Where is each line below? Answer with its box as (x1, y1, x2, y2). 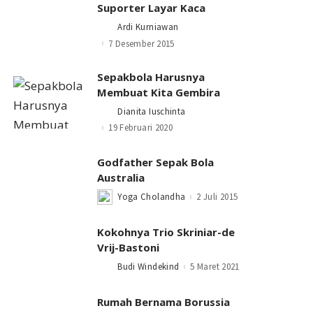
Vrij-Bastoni (97, 240, 160, 254)
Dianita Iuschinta (117, 105, 186, 117)
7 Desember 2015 (108, 37, 175, 50)
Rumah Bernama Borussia (97, 294, 231, 309)
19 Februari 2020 (108, 122, 173, 134)
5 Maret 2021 (190, 261, 240, 272)
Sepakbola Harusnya (97, 69, 205, 84)
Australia (97, 170, 145, 184)
